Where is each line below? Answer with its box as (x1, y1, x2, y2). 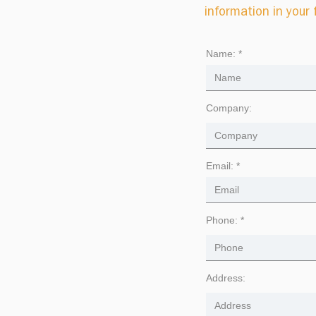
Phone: (206, 214, 238, 226)
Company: (206, 102, 252, 114)
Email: (206, 160, 233, 171)
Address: (206, 272, 245, 284)
